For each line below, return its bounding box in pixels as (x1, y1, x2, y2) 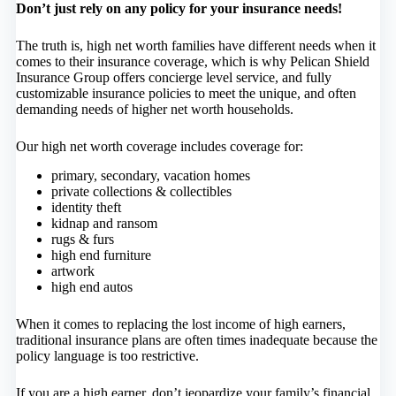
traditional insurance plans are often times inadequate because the (15, 331, 377, 347)
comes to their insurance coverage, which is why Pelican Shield (15, 53, 369, 69)
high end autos (50, 278, 133, 294)
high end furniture (50, 247, 151, 263)
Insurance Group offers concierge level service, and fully (15, 69, 331, 85)
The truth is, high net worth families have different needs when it (15, 37, 376, 53)
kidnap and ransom (50, 215, 157, 231)
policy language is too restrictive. (15, 347, 199, 363)
